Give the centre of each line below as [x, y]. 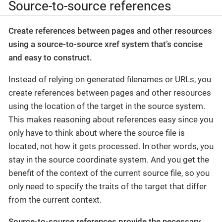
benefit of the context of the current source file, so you [109, 173]
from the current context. [55, 200]
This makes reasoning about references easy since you [111, 120]
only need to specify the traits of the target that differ [108, 187]
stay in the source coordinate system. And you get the [109, 160]
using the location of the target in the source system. [107, 106]
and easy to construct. [50, 58]
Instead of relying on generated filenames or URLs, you [110, 80]
